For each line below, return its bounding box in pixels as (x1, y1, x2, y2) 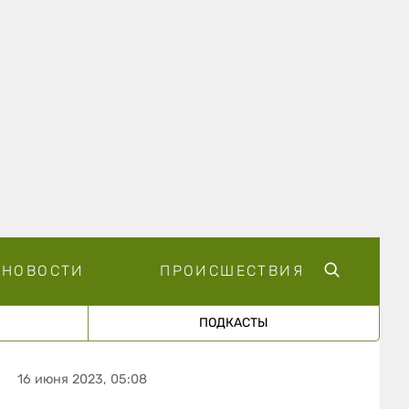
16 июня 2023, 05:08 (17, 371, 148, 387)
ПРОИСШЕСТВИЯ (160, 261, 304, 279)
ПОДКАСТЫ (198, 314, 268, 330)
